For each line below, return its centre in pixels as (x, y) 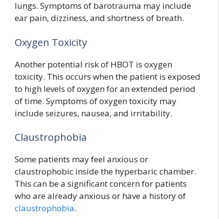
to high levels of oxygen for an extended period (105, 88)
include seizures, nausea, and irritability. (93, 113)
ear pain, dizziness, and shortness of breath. (99, 18)
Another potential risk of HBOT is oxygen (93, 64)
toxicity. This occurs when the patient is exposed (108, 76)
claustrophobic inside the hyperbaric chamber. (105, 172)
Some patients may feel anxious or (81, 159)
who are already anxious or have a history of (100, 196)
